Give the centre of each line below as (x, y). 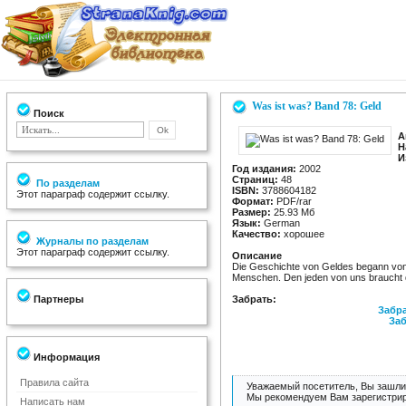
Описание (257, 256)
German (280, 223)
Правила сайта (54, 382)
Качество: (256, 234)
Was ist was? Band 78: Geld (317, 106)
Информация (65, 357)
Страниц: (255, 179)
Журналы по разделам (91, 241)
